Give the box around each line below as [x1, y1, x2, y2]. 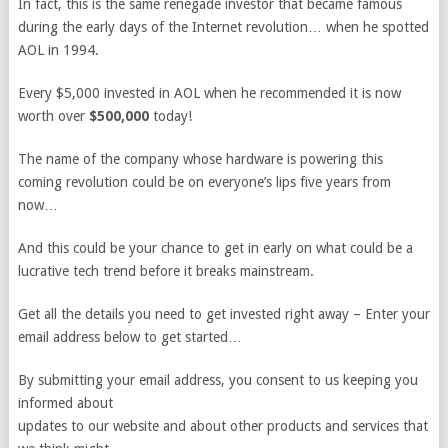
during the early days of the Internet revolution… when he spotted [17, 19, 429, 35]
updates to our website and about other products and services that [17, 418, 428, 434]
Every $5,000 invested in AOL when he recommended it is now [17, 85, 401, 101]
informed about [17, 395, 113, 411]
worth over [17, 108, 89, 124]
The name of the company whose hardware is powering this [17, 151, 383, 167]
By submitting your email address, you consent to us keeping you [17, 372, 418, 388]
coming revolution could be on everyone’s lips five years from [17, 174, 391, 190]
